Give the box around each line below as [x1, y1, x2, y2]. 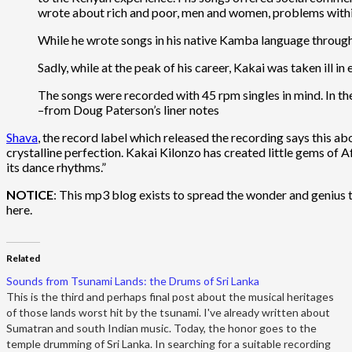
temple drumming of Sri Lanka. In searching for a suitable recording [6, 336, 331, 350]
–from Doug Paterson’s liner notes [38, 101, 219, 117]
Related [6, 251, 40, 264]
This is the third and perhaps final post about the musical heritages [6, 289, 334, 303]
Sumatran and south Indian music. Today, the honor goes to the [6, 321, 317, 335]
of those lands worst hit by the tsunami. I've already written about [6, 305, 330, 319]
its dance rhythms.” [6, 159, 106, 174]
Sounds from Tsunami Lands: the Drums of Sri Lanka [6, 273, 259, 288]
